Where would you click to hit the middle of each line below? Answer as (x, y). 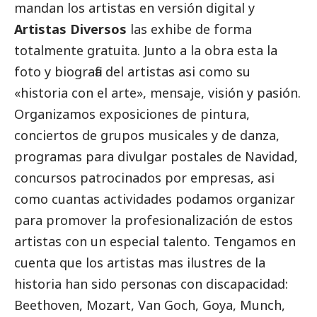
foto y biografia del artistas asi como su (132, 72)
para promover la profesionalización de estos (154, 220)
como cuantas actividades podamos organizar (155, 199)
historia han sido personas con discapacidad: (151, 284)
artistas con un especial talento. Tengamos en (155, 242)
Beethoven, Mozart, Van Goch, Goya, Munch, (150, 305)
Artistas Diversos (70, 29)
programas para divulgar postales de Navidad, (156, 157)
